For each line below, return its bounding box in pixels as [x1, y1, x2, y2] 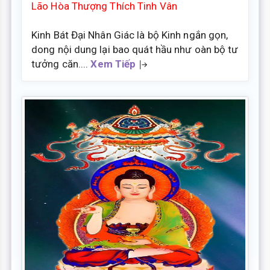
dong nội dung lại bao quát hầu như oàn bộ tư [31, 43, 239, 55]
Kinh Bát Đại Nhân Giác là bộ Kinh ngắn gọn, [31, 28, 228, 41]
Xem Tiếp [90, 57, 136, 70]
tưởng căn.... [31, 57, 91, 70]
